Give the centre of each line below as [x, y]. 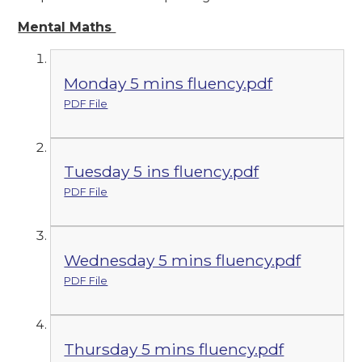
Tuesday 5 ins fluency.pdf [162, 172]
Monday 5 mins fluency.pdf [168, 83]
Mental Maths [67, 27]
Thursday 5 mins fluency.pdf [174, 349]
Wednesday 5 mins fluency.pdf [183, 261]
